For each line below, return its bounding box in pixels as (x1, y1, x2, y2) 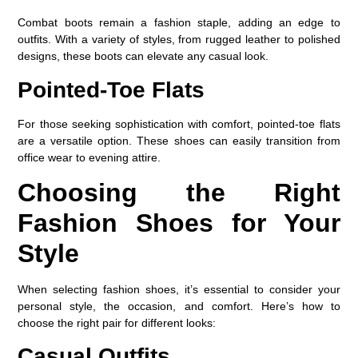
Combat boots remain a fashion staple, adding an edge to (18, 16, 340, 30)
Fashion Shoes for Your (18, 208, 340, 237)
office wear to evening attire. (18, 150, 161, 164)
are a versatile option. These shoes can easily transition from (18, 133, 340, 147)
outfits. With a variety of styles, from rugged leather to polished (18, 33, 340, 46)
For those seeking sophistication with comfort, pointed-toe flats (18, 117, 340, 130)
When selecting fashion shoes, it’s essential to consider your (18, 282, 340, 296)
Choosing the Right (18, 177, 340, 207)
